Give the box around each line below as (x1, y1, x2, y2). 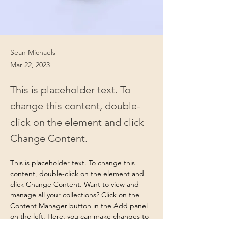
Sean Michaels (10, 48, 55, 57)
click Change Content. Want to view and (10, 180, 141, 189)
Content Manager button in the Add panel (10, 201, 150, 210)
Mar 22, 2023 (10, 60, 50, 69)
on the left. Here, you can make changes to (10, 212, 151, 221)
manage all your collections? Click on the (10, 190, 141, 199)
